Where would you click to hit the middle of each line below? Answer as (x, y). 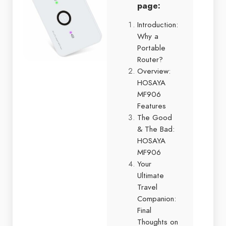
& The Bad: (156, 129)
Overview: (154, 71)
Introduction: (158, 24)
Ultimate (151, 175)
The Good (155, 117)
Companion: (157, 199)
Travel (147, 187)
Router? (150, 59)
